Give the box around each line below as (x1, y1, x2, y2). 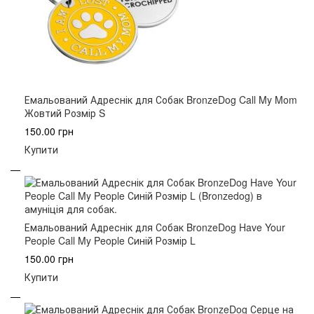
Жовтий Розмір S (25, 106, 105, 121)
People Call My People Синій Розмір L (25, 233, 196, 247)
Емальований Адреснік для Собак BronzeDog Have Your (25, 219, 285, 234)
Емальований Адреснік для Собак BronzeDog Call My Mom (25, 93, 297, 107)
